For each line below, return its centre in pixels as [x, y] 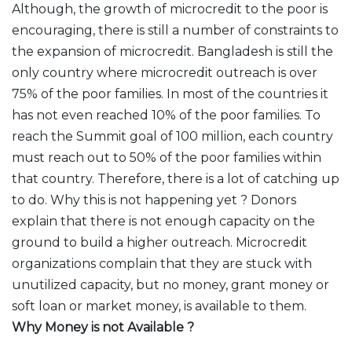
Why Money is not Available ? [103, 327]
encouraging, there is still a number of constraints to [175, 30]
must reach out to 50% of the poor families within [167, 158]
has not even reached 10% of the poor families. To [166, 115]
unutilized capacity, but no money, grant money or [170, 285]
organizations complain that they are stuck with [162, 264]
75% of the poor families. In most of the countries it [170, 94]
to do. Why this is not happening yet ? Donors [154, 200]
